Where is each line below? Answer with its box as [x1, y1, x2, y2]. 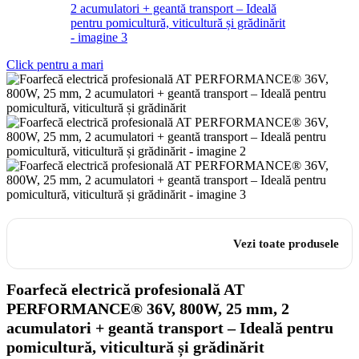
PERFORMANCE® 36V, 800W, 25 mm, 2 [6, 300, 289, 318]
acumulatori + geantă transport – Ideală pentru [6, 319, 333, 337]
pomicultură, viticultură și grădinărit [6, 338, 264, 357]
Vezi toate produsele [233, 237, 339, 250]
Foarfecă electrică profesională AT [6, 280, 244, 299]
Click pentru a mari [6, 58, 103, 71]
